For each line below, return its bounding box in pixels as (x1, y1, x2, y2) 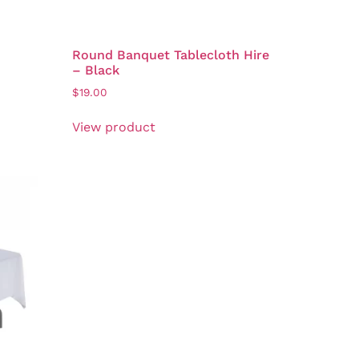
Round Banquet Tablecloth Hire (72, 46, 270, 63)
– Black (72, 62, 120, 78)
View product (72, 119, 156, 135)
